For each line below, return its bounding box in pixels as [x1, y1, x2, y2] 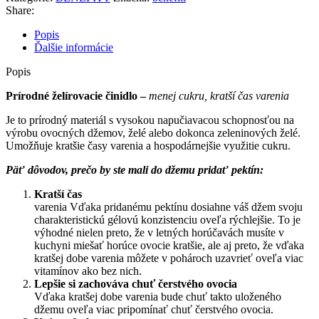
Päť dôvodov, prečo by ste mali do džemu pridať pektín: [6, 163, 263, 176]
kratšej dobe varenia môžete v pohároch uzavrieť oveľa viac [34, 251, 303, 264]
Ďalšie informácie [34, 41, 113, 53]
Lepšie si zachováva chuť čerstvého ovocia [34, 277, 237, 290]
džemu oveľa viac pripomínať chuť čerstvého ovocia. [34, 303, 273, 315]
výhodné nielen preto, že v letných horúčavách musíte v [34, 226, 284, 239]
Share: [6, 4, 34, 16]
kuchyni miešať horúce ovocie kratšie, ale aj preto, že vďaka [34, 239, 304, 251]
